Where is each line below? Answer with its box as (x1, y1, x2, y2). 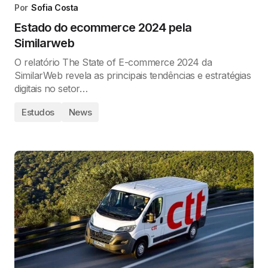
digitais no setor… (14, 82, 88, 95)
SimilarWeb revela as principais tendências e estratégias (14, 69, 251, 81)
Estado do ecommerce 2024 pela (14, 20, 192, 35)
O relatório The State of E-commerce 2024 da (14, 56, 212, 68)
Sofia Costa (31, 2, 78, 13)
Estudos (22, 106, 54, 118)
